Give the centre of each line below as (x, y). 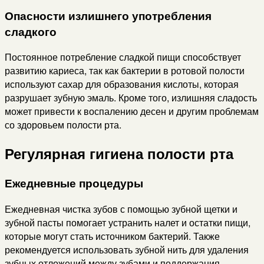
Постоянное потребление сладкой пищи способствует (123, 57)
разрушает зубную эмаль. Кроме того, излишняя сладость (131, 98)
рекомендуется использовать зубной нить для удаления (127, 249)
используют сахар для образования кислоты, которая (122, 84)
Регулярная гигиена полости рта (119, 154)
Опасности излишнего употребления (108, 15)
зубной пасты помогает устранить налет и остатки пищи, (128, 222)
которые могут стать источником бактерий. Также (112, 236)
